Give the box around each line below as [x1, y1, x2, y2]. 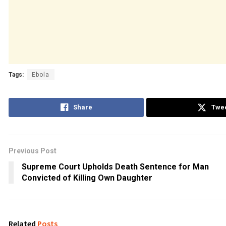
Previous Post [9, 146, 56, 155]
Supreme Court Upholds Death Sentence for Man [22, 161, 209, 172]
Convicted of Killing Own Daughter [22, 173, 152, 183]
